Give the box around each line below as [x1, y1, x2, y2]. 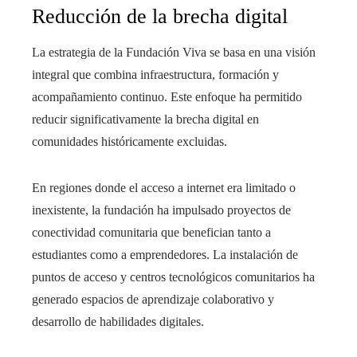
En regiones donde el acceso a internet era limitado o [32, 181, 296, 195]
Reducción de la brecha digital [32, 5, 288, 29]
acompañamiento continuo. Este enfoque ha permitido [32, 90, 302, 104]
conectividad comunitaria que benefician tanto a [32, 226, 271, 240]
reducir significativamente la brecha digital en [32, 112, 259, 127]
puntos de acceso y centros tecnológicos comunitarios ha [32, 270, 315, 284]
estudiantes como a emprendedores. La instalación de [32, 248, 298, 262]
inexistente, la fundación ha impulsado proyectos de [32, 203, 291, 218]
